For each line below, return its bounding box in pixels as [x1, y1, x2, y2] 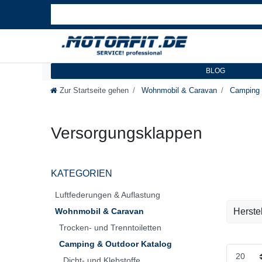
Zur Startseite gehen [60, 85, 129, 95]
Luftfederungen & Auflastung [55, 189, 160, 199]
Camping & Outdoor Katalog [59, 239, 172, 249]
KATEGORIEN [51, 168, 112, 178]
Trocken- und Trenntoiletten [59, 222, 161, 232]
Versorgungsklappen [51, 123, 202, 142]
